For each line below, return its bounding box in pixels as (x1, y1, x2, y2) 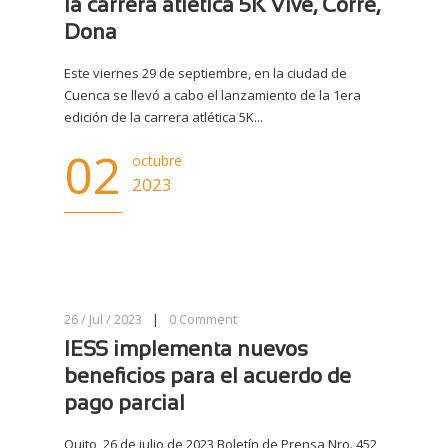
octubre (132, 151, 182, 170)
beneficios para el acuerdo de (64, 368, 351, 387)
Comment (179, 310, 237, 328)
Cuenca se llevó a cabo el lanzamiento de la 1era (64, 86, 361, 104)
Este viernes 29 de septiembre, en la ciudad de (64, 64, 347, 82)
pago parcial (64, 395, 185, 414)
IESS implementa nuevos (64, 341, 308, 360)
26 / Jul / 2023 (64, 310, 142, 328)
